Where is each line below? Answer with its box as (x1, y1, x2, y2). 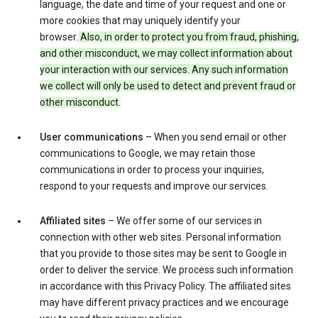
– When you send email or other (143, 131, 287, 143)
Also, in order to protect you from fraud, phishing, (78, 31, 299, 43)
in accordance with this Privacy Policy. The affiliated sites (40, 280, 291, 292)
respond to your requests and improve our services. (40, 180, 268, 192)
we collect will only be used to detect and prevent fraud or (40, 80, 296, 92)
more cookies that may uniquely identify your (40, 15, 241, 27)
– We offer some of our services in (106, 215, 262, 227)
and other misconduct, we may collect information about (40, 48, 292, 60)
